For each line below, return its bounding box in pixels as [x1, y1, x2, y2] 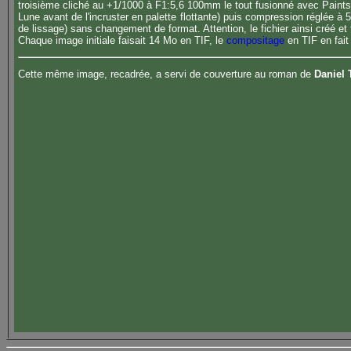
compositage [226, 34, 284, 46]
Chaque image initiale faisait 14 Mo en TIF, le [18, 34, 226, 46]
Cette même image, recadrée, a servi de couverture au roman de [18, 68, 314, 80]
